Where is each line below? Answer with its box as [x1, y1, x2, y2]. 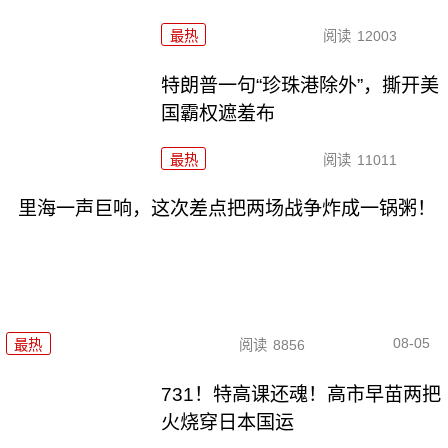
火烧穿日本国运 [161, 411, 295, 433]
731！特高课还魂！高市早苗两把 [161, 383, 442, 405]
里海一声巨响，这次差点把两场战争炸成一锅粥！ [17, 198, 436, 220]
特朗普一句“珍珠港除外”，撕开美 [161, 74, 440, 96]
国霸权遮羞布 [161, 102, 276, 124]
